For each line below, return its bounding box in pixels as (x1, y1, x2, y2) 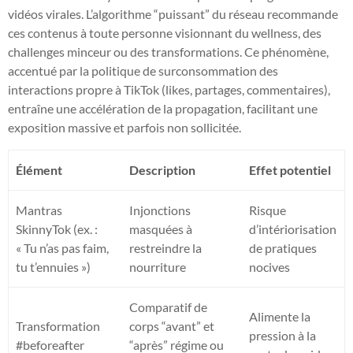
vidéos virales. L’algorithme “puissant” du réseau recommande (8, 6, 338, 21)
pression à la (249, 327, 317, 343)
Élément (16, 162, 63, 177)
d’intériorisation (249, 221, 337, 236)
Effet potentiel (249, 162, 332, 177)
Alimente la (249, 308, 311, 324)
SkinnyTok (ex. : (16, 221, 98, 236)
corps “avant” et (129, 318, 215, 333)
